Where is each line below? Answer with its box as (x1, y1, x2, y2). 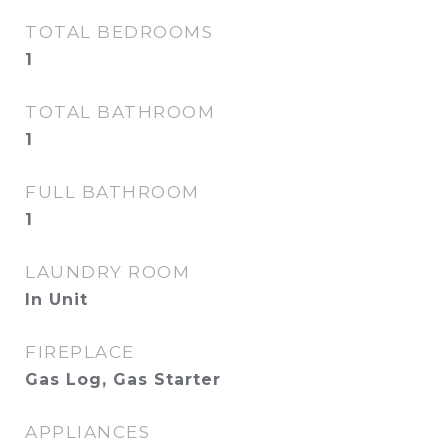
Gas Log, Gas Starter (25, 370, 221, 389)
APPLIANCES (25, 422, 150, 442)
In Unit (25, 290, 88, 309)
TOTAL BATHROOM (25, 102, 215, 122)
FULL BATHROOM (25, 182, 200, 202)
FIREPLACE (25, 342, 135, 362)
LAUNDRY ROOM (25, 262, 190, 282)
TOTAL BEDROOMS (25, 22, 213, 42)
